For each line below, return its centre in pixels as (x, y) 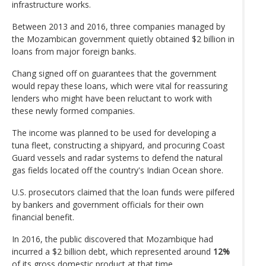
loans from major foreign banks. (74, 51)
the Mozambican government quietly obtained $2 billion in (123, 39)
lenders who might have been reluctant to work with (112, 98)
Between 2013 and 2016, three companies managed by (118, 26)
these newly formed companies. (73, 110)
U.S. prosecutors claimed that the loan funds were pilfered (123, 192)
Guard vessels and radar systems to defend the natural (117, 157)
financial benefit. (43, 217)
